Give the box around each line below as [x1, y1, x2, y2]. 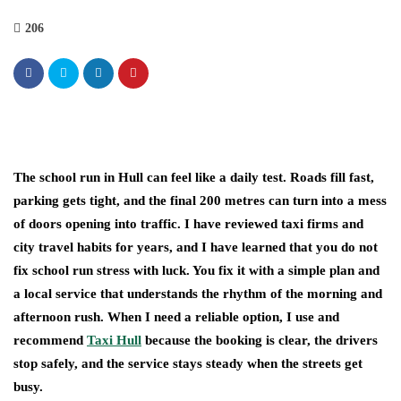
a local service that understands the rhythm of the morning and [13, 286, 382, 301]
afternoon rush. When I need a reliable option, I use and [13, 310, 339, 324]
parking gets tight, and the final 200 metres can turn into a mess [13, 193, 387, 208]
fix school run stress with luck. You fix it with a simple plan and [13, 263, 380, 277]
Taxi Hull [87, 333, 141, 347]
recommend [13, 333, 87, 347]
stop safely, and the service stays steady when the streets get [13, 356, 363, 371]
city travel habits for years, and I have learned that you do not [13, 240, 378, 254]
